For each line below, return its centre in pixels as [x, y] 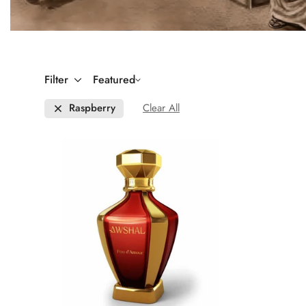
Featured [114, 79]
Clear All [161, 108]
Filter [56, 79]
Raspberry [92, 108]
